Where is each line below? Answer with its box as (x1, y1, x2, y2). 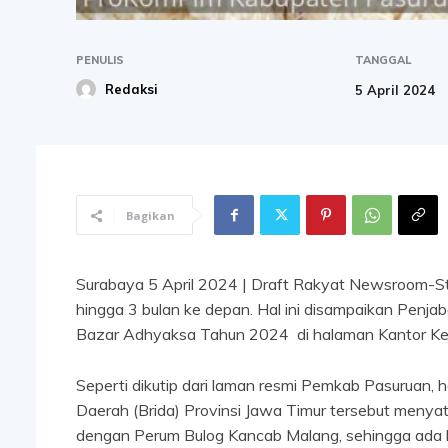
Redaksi (105, 81, 158, 98)
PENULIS (76, 53, 124, 68)
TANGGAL (355, 53, 412, 68)
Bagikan (126, 207, 175, 223)
